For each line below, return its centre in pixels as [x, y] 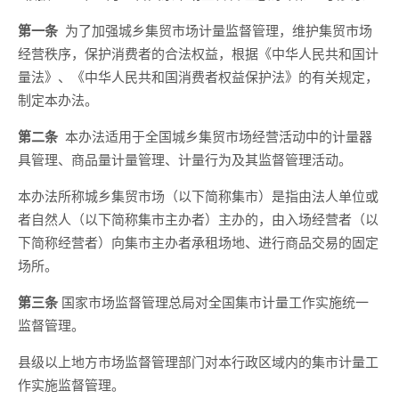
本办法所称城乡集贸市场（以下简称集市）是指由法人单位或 [198, 195]
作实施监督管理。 [71, 384]
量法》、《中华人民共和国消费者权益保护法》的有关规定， [198, 76]
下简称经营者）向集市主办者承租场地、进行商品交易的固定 [198, 242]
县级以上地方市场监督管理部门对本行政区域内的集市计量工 [198, 361]
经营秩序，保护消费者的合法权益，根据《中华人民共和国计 [198, 53]
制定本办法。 [58, 99]
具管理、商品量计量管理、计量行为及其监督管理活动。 [185, 159]
